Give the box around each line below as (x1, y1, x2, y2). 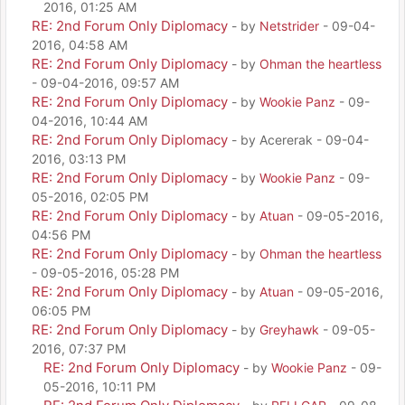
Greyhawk (259, 321, 319, 337)
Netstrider (259, 17, 319, 33)
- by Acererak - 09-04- (231, 131, 369, 147)
